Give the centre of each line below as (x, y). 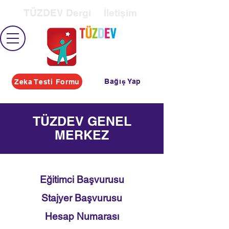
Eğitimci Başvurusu (82, 179)
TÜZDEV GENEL (82, 121)
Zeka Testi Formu (47, 82)
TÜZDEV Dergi (57, 13)
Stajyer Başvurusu (82, 198)
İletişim (120, 13)
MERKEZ (82, 135)
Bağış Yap (123, 81)
